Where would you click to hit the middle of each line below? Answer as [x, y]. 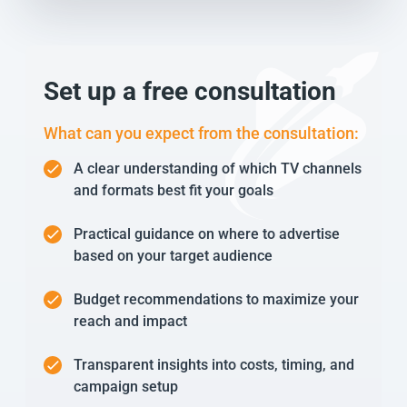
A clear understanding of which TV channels [218, 169]
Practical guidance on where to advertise [207, 234]
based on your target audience [173, 256]
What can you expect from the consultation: [201, 133]
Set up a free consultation [190, 91]
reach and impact [130, 321]
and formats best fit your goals [174, 190]
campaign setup [126, 387]
